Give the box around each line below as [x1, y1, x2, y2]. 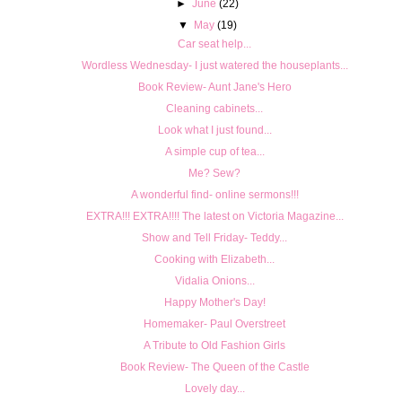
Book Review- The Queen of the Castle [119, 360, 310, 373]
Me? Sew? [188, 166, 240, 179]
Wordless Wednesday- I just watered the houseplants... [81, 58, 348, 72]
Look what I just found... [157, 123, 272, 136]
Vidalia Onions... [174, 274, 255, 287]
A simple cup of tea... [164, 144, 265, 158]
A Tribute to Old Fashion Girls [144, 338, 285, 352]
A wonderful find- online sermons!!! [130, 188, 299, 201]
